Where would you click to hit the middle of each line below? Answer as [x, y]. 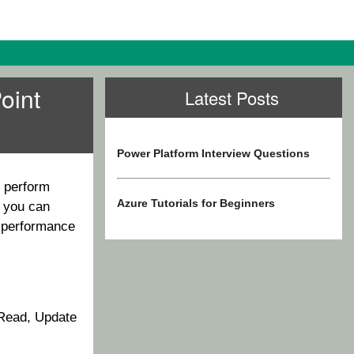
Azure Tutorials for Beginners [196, 203]
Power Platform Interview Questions [213, 153]
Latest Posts [232, 98]
